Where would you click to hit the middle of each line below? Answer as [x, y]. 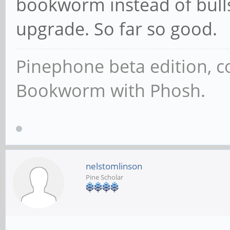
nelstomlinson [114, 166]
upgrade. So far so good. [117, 28]
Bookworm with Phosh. [111, 90]
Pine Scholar [104, 177]
